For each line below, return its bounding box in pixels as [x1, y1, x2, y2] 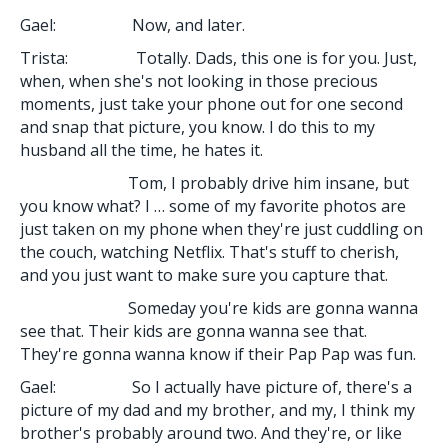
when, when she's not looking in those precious [20, 69, 378, 92]
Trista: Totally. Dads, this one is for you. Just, [20, 46, 417, 69]
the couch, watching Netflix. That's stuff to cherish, [20, 240, 399, 263]
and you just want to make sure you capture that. [20, 263, 388, 286]
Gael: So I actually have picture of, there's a [20, 375, 412, 398]
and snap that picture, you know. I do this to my [20, 115, 375, 138]
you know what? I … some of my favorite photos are [20, 194, 406, 217]
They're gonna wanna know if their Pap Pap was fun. [20, 342, 416, 365]
